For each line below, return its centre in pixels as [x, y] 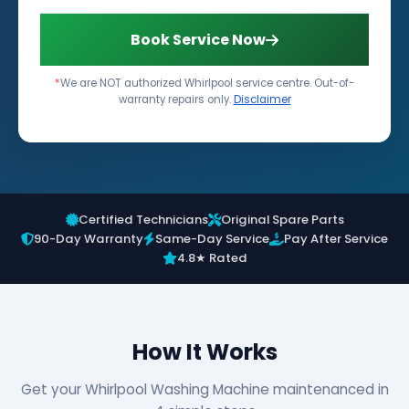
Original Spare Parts [282, 220]
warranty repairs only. [176, 100]
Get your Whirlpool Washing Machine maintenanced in [204, 389]
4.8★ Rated [212, 258]
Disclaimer [262, 100]
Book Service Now [198, 40]
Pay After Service [336, 239]
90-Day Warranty [89, 239]
